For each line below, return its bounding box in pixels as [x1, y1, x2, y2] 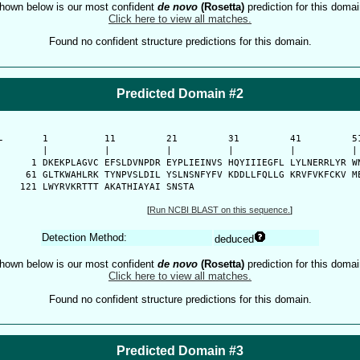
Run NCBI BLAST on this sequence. [149, 204, 290, 215]
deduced [215, 232, 254, 245]
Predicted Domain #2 [117, 86, 243, 100]
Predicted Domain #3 [117, 344, 243, 358]
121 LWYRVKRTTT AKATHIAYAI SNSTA [9, 182, 194, 193]
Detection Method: [42, 231, 127, 243]
